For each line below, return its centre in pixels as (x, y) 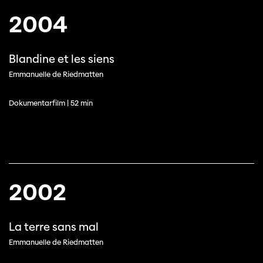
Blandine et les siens (62, 59)
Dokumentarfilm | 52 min (51, 103)
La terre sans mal (54, 227)
